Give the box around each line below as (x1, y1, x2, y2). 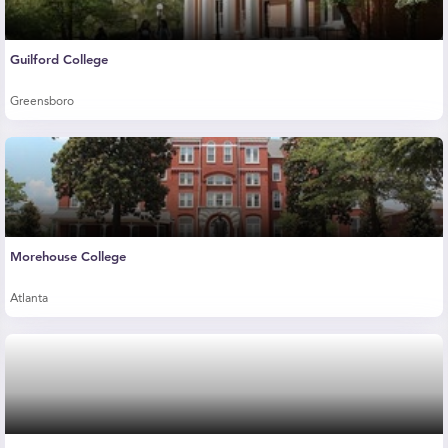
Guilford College (10, 51, 108, 68)
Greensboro (10, 96, 74, 108)
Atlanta (10, 293, 48, 305)
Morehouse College (10, 248, 126, 265)
